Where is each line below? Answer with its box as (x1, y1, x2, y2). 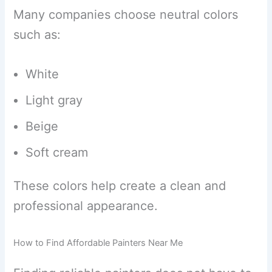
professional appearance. (13, 198, 158, 213)
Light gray (25, 92, 83, 107)
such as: (13, 27, 61, 42)
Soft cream (25, 144, 89, 160)
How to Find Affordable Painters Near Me (13, 237, 183, 248)
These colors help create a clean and (13, 178, 226, 193)
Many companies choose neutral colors (13, 7, 239, 22)
